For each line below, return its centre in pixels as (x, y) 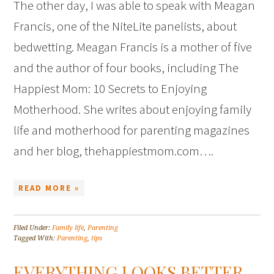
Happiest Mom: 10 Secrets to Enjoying (110, 89)
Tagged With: (35, 239)
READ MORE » (49, 188)
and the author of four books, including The (126, 68)
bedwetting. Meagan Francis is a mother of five (133, 47)
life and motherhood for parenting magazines (132, 130)
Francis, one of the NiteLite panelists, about (125, 26)
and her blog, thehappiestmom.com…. (114, 151)
